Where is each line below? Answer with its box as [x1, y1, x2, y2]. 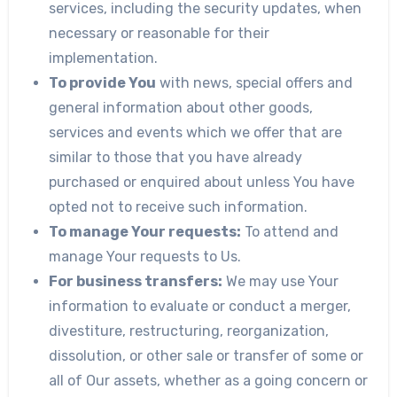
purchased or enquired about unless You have [49, 173, 355, 191]
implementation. [49, 49, 159, 66]
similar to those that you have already [49, 148, 303, 166]
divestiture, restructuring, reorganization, [49, 322, 330, 339]
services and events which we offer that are [49, 123, 343, 141]
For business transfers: [49, 272, 223, 290]
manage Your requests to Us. [49, 247, 242, 265]
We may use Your [222, 272, 339, 290]
